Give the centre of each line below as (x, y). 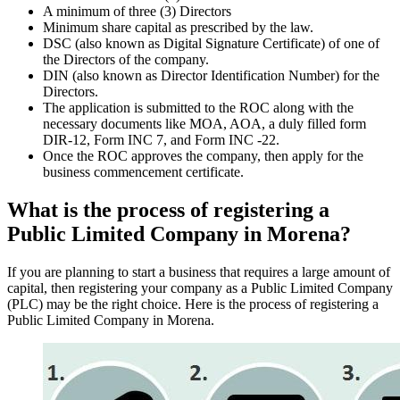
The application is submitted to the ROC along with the (198, 108)
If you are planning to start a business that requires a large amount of (199, 272)
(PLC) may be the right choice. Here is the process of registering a (193, 304)
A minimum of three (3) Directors (137, 12)
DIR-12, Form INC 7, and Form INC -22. (161, 140)
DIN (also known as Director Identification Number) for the (211, 76)
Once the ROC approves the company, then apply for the (203, 156)
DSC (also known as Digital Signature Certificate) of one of (211, 44)
